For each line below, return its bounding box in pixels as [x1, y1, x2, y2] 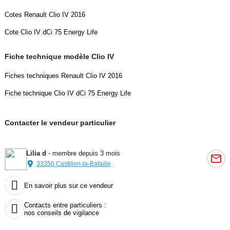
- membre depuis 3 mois [46, 149, 120, 158]
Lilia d [26, 149, 46, 158]
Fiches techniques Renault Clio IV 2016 [4, 72, 122, 80]
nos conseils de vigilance [24, 209, 99, 217]
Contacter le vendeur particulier [4, 119, 116, 127]
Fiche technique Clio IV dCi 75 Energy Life [4, 89, 131, 98]
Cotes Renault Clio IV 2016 [4, 11, 85, 19]
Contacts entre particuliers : [24, 201, 106, 209]
